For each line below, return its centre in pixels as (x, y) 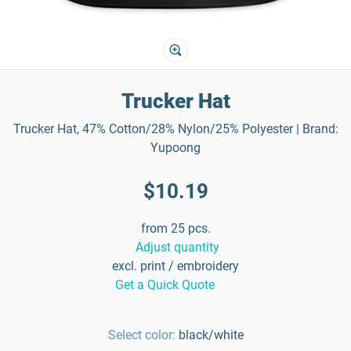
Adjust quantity (177, 247)
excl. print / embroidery (175, 266)
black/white (211, 335)
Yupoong (175, 148)
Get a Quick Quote (165, 285)
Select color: (141, 335)
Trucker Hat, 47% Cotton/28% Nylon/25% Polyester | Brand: (175, 129)
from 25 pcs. (175, 228)
